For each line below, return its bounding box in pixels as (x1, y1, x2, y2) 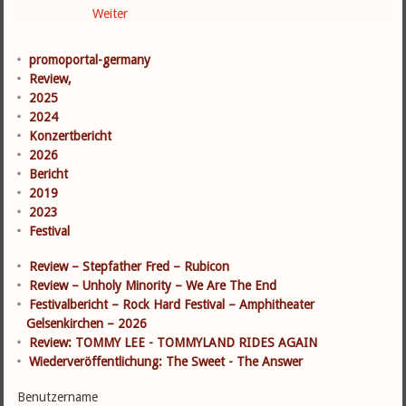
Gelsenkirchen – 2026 (26, 315, 148, 331)
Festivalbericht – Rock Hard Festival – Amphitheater (29, 296, 315, 312)
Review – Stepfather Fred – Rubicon (29, 258, 230, 274)
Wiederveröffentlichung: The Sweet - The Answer (29, 353, 304, 369)
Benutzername (17, 389, 99, 404)
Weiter (92, 5, 129, 21)
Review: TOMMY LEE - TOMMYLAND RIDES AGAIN (29, 334, 318, 350)
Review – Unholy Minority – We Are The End (29, 277, 277, 293)
